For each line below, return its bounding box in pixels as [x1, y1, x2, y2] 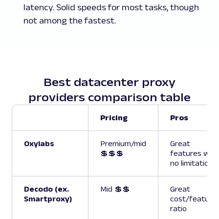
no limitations [170, 159, 217, 168]
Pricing [100, 113, 128, 122]
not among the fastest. [23, 16, 116, 26]
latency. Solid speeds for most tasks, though [23, 2, 199, 13]
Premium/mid [100, 139, 146, 148]
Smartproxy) [24, 195, 72, 203]
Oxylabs [24, 139, 54, 148]
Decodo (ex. [24, 185, 69, 194]
